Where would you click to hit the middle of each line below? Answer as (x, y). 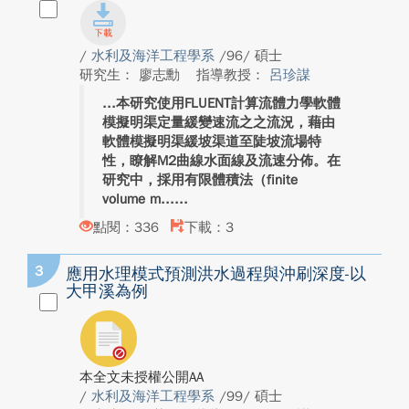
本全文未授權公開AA (142, 377)
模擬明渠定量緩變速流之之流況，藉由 (219, 122)
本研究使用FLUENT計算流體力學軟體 (228, 103)
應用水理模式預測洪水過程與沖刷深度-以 (216, 274)
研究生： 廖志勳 (132, 75)
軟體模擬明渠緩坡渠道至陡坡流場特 (212, 142)
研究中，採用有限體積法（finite (200, 180)
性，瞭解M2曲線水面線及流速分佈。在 (221, 161)
